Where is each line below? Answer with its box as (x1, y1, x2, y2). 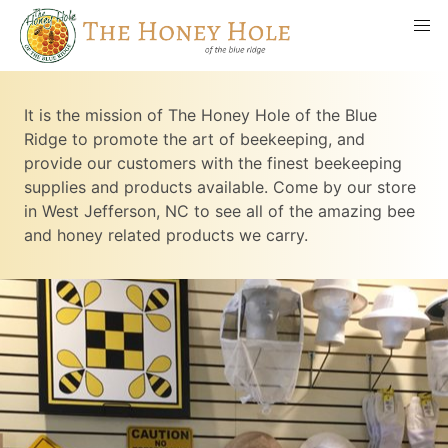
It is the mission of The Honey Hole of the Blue (24, 105, 377, 126)
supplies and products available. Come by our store (24, 177, 416, 198)
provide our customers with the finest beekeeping (24, 153, 402, 174)
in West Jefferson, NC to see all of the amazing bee (24, 201, 415, 222)
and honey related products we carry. (24, 225, 308, 246)
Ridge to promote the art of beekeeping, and (24, 129, 365, 150)
